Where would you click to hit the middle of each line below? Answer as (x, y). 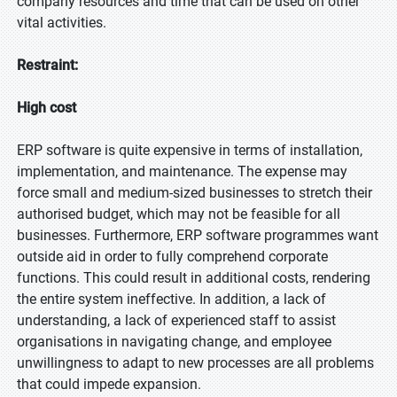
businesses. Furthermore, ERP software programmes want (198, 235)
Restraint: (47, 65)
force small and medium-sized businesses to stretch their (195, 193)
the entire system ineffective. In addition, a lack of (171, 299)
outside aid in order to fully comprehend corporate (172, 257)
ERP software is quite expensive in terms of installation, (190, 150)
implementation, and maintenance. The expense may (182, 171)
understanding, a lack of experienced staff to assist (176, 320)
